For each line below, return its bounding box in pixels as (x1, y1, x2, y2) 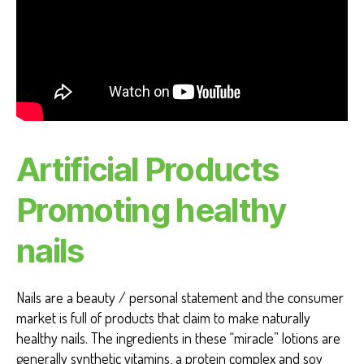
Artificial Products (16, 149, 279, 190)
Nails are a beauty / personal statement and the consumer (16, 288, 344, 307)
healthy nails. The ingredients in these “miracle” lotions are (16, 329, 340, 348)
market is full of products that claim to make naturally (16, 309, 310, 327)
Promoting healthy (16, 190, 286, 231)
